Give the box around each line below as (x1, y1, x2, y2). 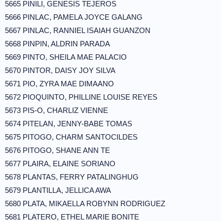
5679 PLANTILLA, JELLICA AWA (5, 186, 111, 194)
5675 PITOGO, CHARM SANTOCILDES (5, 133, 138, 141)
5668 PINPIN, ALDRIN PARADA (5, 39, 110, 48)
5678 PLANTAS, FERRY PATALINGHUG (5, 173, 139, 181)
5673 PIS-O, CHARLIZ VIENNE (5, 106, 108, 114)
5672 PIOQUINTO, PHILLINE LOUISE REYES (5, 93, 157, 101)
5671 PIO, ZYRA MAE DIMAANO (5, 79, 114, 88)
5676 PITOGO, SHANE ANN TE (5, 146, 110, 154)
